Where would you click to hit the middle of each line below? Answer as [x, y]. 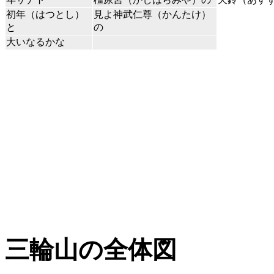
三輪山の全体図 [91, 250]
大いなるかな [35, 42]
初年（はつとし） [45, 15]
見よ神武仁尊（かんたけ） [152, 15]
